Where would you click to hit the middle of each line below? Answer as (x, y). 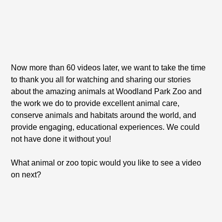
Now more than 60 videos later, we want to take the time (109, 68)
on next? (26, 175)
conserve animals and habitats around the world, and (104, 115)
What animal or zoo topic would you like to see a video (106, 163)
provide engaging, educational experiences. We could (106, 127)
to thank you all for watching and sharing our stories (101, 80)
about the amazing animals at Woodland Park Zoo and (107, 91)
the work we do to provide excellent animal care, (95, 103)
